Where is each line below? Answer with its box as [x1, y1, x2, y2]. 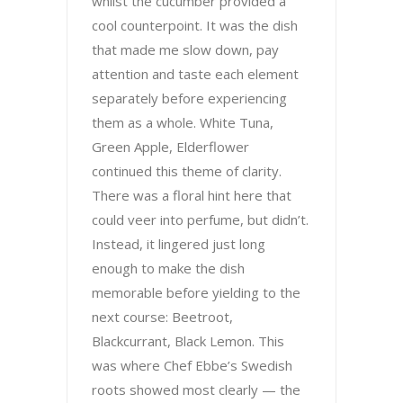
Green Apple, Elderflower [92, 138, 249, 157]
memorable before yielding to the [92, 283, 300, 302]
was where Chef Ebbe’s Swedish [92, 356, 292, 375]
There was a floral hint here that [92, 186, 291, 205]
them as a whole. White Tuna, [92, 113, 273, 132]
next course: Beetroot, [92, 308, 233, 327]
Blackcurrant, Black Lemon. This [92, 332, 284, 351]
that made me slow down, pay [92, 40, 279, 59]
